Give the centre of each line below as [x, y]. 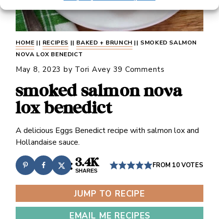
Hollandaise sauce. [47, 142]
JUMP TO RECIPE [109, 194]
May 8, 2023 [38, 69]
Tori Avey [93, 69]
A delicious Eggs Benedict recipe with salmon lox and [107, 131]
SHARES [87, 171]
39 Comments [139, 69]
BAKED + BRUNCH [104, 43]
